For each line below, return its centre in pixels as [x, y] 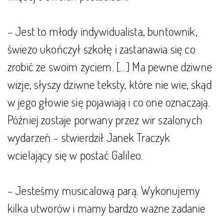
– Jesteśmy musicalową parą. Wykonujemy [104, 190]
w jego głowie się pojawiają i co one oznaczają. [109, 102]
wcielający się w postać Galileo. [75, 155]
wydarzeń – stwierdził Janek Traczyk [89, 137]
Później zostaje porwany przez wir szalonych [105, 120]
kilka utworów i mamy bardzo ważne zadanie [107, 208]
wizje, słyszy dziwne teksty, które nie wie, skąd [110, 84]
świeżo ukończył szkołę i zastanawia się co [101, 49]
